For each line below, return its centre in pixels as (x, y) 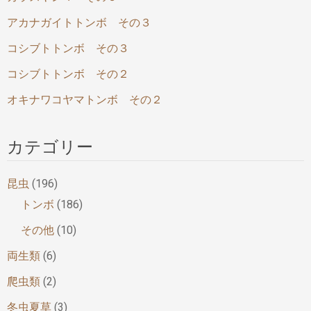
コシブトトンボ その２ (68, 74)
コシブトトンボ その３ (68, 48)
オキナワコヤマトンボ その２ (85, 99)
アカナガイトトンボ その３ (79, 22)
